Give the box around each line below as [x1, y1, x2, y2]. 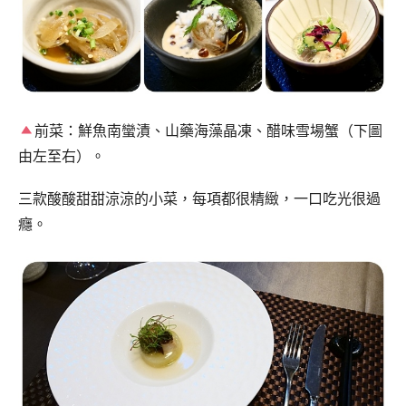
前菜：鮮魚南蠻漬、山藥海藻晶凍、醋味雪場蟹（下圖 [34, 122, 383, 139]
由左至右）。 [18, 148, 105, 164]
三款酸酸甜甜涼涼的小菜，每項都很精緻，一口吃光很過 [18, 190, 381, 207]
